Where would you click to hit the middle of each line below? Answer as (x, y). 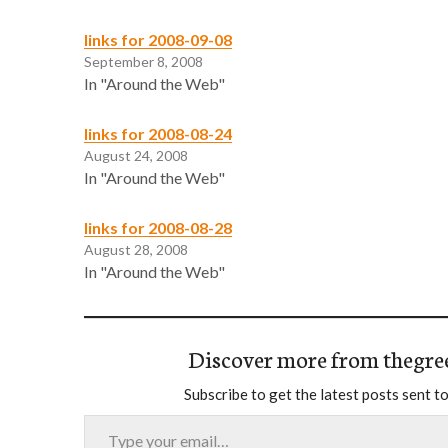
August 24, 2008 (136, 155)
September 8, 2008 (143, 61)
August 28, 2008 (136, 249)
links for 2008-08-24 (158, 133)
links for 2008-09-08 (158, 39)
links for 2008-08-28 (158, 227)
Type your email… (107, 413)
